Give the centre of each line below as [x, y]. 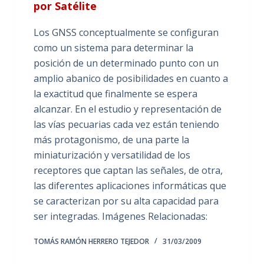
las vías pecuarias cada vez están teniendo [126, 124]
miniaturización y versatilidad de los [112, 155]
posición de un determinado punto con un [126, 63]
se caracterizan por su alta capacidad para [126, 201]
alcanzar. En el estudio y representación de [127, 109]
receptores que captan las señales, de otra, [128, 170]
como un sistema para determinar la [113, 47]
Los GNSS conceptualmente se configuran [126, 32]
